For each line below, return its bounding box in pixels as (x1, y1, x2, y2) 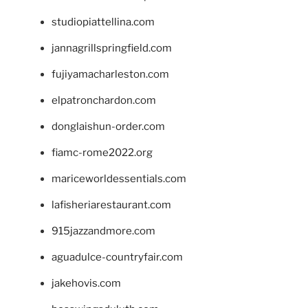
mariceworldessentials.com (52, 173, 186, 186)
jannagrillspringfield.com (52, 42, 172, 55)
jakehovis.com (52, 277, 121, 290)
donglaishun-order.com (52, 120, 165, 133)
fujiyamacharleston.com (52, 68, 169, 81)
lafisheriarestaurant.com (52, 199, 171, 212)
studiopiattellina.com (52, 16, 155, 29)
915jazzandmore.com (52, 225, 155, 238)
